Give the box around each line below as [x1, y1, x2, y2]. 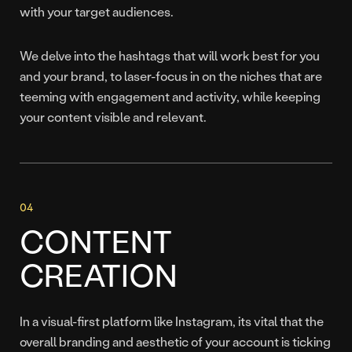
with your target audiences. [20, 3, 173, 20]
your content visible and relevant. [20, 108, 206, 126]
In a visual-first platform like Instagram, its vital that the [20, 313, 324, 330]
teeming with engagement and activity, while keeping [20, 88, 321, 105]
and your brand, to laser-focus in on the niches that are [20, 68, 322, 85]
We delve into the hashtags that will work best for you [20, 47, 320, 64]
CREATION [20, 254, 177, 295]
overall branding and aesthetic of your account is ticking [20, 333, 331, 350]
